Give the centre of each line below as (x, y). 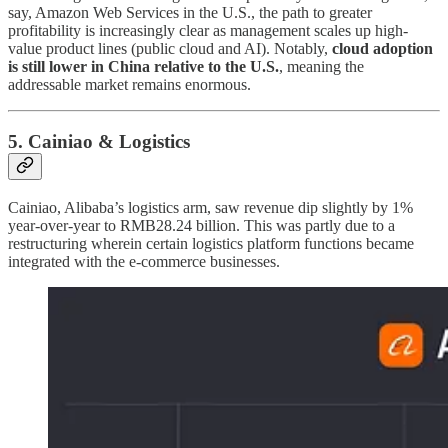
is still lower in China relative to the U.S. (143, 67)
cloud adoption (382, 49)
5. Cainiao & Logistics (99, 141)
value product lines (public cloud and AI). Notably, (170, 49)
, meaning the (321, 67)
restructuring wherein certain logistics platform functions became (211, 243)
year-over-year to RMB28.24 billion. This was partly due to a (201, 225)
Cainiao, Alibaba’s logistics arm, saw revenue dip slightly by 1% (210, 207)
